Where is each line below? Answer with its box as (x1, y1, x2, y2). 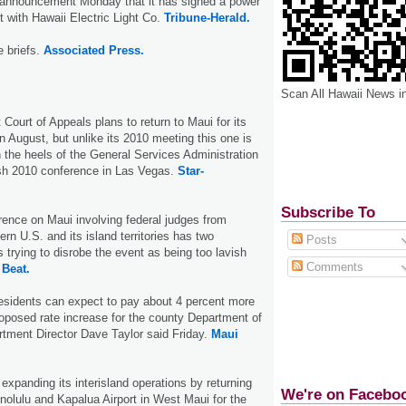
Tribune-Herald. (160, 10, 250, 24)
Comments (302, 259, 363, 274)
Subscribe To (281, 203, 375, 221)
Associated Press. (43, 43, 144, 57)
